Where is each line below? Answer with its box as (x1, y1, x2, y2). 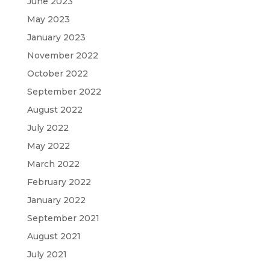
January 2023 (27, 31, 86, 43)
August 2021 (27, 230, 81, 242)
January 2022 (27, 194, 86, 206)
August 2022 (27, 104, 83, 115)
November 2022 (27, 49, 98, 61)
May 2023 (27, 13, 70, 25)
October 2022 (27, 67, 88, 79)
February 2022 (27, 176, 91, 187)
